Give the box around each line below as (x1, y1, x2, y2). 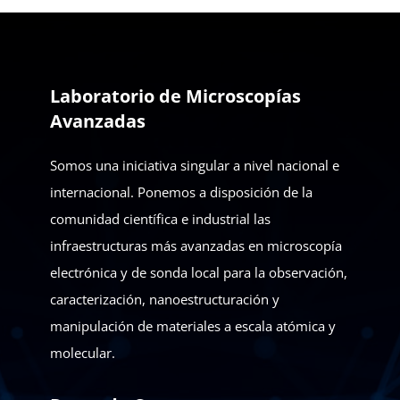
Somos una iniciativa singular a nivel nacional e (50, 156, 339, 175)
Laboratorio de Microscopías (50, 84, 301, 109)
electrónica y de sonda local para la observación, (50, 263, 347, 282)
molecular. (50, 344, 115, 362)
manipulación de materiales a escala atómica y (50, 317, 336, 336)
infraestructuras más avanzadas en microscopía (50, 237, 342, 255)
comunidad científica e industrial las (50, 210, 271, 229)
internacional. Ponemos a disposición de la (50, 183, 312, 202)
